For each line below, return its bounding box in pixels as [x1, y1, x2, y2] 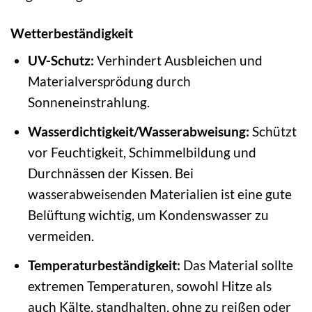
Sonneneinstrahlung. [27, 94, 150, 111]
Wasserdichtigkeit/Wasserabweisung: [27, 123, 249, 139]
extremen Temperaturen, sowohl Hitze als [27, 277, 272, 294]
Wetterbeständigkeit [10, 24, 133, 41]
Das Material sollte [180, 256, 293, 273]
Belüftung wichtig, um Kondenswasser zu [27, 206, 269, 223]
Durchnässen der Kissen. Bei [27, 164, 194, 181]
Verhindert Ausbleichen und [93, 52, 263, 69]
